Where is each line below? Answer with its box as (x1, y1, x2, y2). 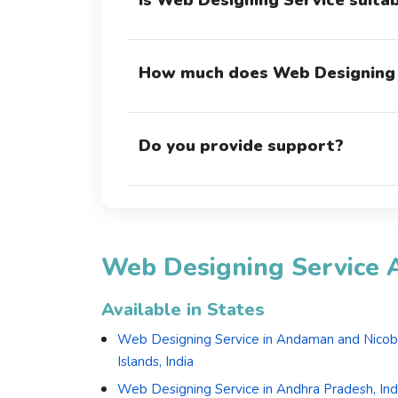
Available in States (101, 298, 265, 322)
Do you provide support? (139, 135, 344, 157)
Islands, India (117, 353, 194, 371)
